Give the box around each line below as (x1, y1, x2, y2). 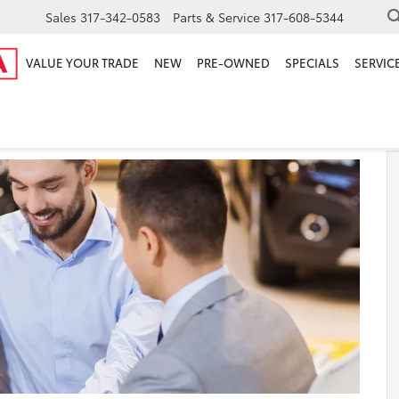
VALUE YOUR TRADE (25, 54, 139, 71)
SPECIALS (284, 54, 339, 71)
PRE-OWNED (196, 54, 270, 71)
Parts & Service (173, 8, 260, 27)
